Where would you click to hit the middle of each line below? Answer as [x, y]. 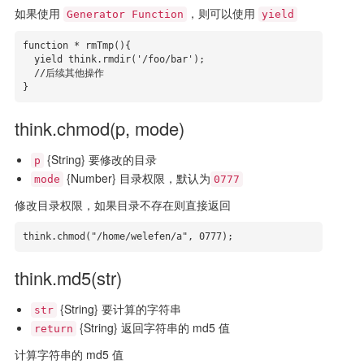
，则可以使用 [222, 13]
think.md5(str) [68, 277]
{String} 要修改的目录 [100, 159]
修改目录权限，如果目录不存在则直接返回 [122, 205]
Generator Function [125, 14]
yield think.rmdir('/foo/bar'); [28, 59]
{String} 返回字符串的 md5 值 [153, 327]
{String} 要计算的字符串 [119, 309]
